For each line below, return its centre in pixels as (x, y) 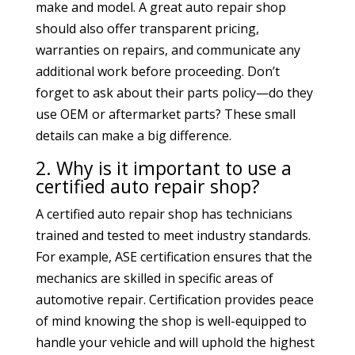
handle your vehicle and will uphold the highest (175, 343)
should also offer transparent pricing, (147, 29)
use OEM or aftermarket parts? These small (165, 115)
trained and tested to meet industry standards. (173, 236)
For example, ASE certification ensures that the (174, 257)
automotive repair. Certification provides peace (174, 300)
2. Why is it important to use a (163, 168)
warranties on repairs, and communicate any (168, 50)
